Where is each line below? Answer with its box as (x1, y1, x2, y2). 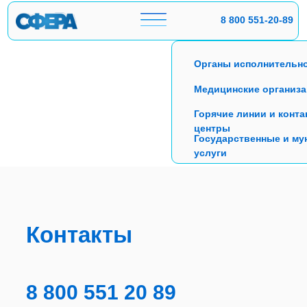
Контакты (26, 222, 132, 247)
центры (194, 123, 230, 134)
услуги (194, 147, 227, 158)
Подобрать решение (73, 157, 166, 169)
